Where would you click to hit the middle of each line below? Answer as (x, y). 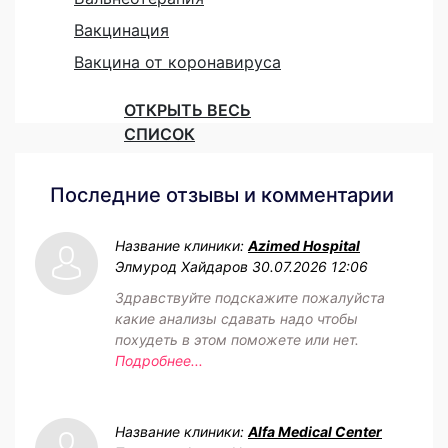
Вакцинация (121, 29)
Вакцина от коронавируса (177, 61)
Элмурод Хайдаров (181, 266)
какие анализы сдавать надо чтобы (236, 318)
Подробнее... (159, 360)
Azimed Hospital (304, 245)
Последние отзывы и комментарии (222, 194)
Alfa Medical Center (315, 431)
